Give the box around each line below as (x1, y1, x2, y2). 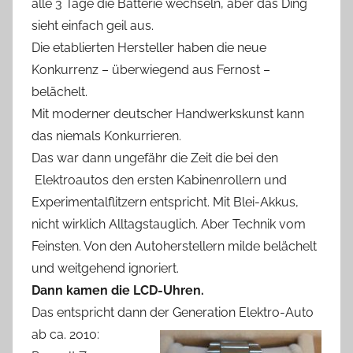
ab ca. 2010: (32, 326, 99, 342)
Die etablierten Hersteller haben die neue (32, 39, 266, 55)
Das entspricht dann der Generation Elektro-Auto (32, 304, 314, 320)
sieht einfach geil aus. (32, 17, 154, 33)
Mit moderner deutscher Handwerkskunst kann (32, 106, 304, 121)
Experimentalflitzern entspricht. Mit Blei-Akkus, (32, 194, 299, 210)
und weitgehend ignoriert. (32, 260, 179, 276)
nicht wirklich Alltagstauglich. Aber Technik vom (32, 216, 306, 232)
